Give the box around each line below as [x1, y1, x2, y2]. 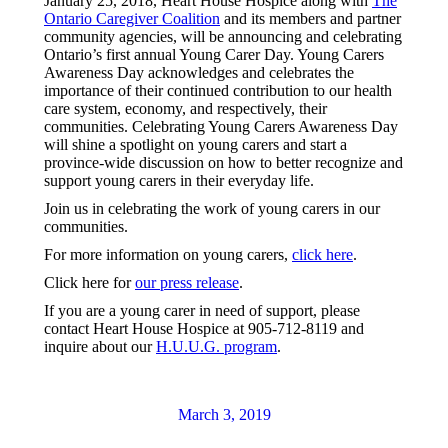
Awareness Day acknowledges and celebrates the [44, 64, 354, 81]
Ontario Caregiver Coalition [44, 10, 220, 27]
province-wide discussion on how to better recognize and [44, 154, 403, 171]
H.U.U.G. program [156, 338, 277, 355]
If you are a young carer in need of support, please [44, 302, 360, 319]
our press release [135, 274, 239, 291]
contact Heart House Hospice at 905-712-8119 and [44, 320, 364, 337]
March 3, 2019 [177, 406, 271, 423]
